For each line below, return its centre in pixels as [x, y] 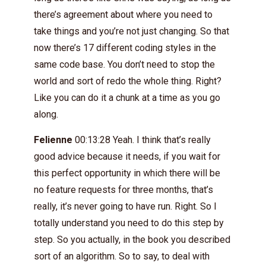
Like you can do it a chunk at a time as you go [127, 98]
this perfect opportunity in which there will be [127, 173]
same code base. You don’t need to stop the [124, 64]
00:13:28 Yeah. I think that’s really [142, 140]
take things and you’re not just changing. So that [132, 31]
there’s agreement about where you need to [123, 15]
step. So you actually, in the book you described [132, 240]
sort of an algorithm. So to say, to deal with [122, 256]
